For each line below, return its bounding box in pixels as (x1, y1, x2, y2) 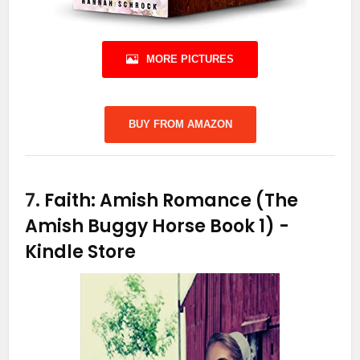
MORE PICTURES (146, 53, 234, 65)
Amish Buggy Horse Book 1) (25, 214, 280, 239)
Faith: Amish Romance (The (44, 188, 299, 213)
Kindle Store (25, 239, 137, 264)
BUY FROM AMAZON (128, 118, 232, 130)
